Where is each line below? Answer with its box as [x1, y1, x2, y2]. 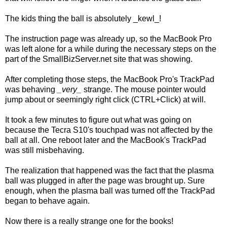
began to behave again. [5, 196, 90, 205]
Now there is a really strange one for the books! [5, 216, 173, 225]
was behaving [5, 85, 57, 94]
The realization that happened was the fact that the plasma [5, 166, 214, 175]
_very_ [57, 85, 82, 94]
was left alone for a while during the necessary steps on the [5, 44, 216, 53]
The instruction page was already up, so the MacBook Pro [5, 34, 212, 43]
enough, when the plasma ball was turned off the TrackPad [5, 186, 215, 195]
